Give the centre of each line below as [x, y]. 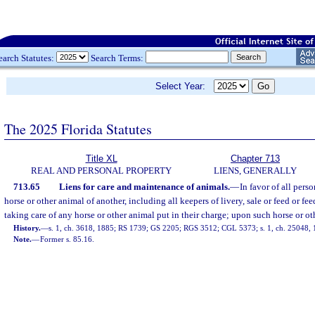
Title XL [101, 159]
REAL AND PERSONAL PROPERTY [101, 171]
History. [27, 228]
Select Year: [185, 86]
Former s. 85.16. [67, 239]
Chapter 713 [255, 159]
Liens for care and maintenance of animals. [144, 187]
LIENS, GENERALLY [255, 171]
